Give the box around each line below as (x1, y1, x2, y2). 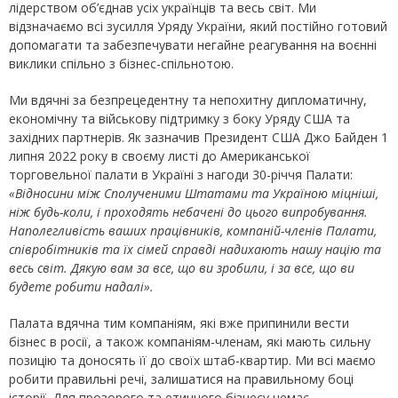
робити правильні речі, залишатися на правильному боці (9, 370, 354, 388)
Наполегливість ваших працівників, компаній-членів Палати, (9, 222, 377, 240)
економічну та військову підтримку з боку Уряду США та (9, 110, 350, 128)
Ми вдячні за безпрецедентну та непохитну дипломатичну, (9, 92, 367, 109)
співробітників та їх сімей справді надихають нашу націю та (9, 241, 381, 259)
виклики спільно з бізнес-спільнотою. (9, 55, 234, 73)
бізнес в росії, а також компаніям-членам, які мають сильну (9, 333, 370, 351)
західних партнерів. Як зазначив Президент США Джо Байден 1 (9, 129, 388, 147)
